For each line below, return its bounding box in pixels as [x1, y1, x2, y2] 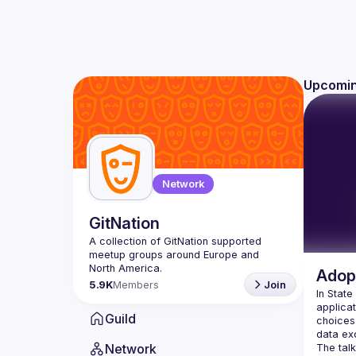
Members [112, 278, 159, 291]
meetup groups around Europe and [89, 249, 259, 261]
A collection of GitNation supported [89, 235, 261, 247]
